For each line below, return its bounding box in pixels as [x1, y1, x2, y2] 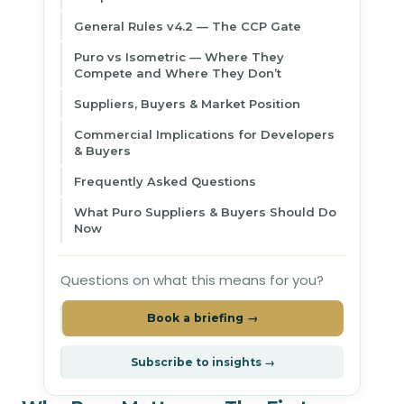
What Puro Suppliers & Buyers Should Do [74, 205, 336, 219]
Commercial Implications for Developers [74, 127, 335, 142]
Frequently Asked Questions [74, 174, 256, 188]
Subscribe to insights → [131, 355, 275, 369]
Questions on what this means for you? [60, 271, 324, 289]
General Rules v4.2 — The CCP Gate [74, 19, 301, 33]
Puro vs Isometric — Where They [74, 50, 284, 64]
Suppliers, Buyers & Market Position [74, 96, 300, 111]
